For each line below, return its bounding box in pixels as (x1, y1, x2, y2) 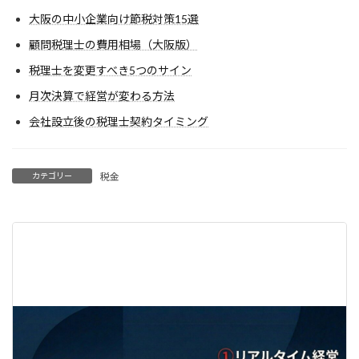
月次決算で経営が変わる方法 (29, 89, 175, 103)
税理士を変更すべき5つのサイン (29, 63, 192, 78)
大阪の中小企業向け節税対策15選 (29, 12, 199, 26)
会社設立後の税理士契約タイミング (29, 115, 208, 129)
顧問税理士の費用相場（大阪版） (29, 38, 197, 52)
